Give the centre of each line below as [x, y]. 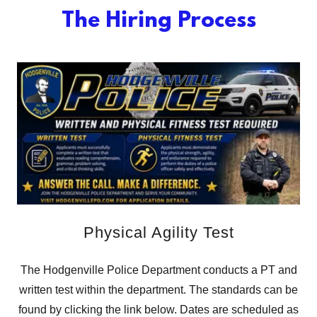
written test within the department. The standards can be [158, 290]
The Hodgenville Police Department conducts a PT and [158, 270]
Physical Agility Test [158, 233]
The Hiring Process [158, 22]
